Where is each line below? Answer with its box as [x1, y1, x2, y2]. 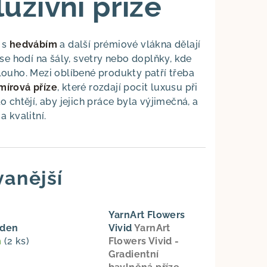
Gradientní [108, 249, 159, 260]
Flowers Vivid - [108, 235, 179, 247]
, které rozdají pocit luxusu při [57, 82, 198, 94]
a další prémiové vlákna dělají [57, 39, 201, 51]
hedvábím [9, 39, 57, 51]
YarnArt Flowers [108, 209, 185, 221]
